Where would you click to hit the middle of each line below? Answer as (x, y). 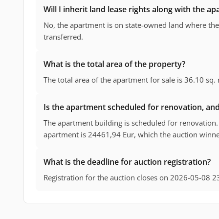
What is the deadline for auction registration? (127, 162)
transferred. (63, 37)
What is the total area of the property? (114, 64)
